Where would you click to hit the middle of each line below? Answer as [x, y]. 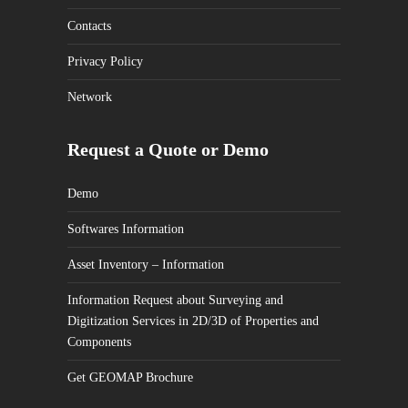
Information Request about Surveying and [175, 300]
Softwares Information [126, 229]
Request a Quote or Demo [168, 149]
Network [90, 97]
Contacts [89, 26]
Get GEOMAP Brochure [130, 377]
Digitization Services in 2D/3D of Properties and [193, 321]
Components [99, 342]
